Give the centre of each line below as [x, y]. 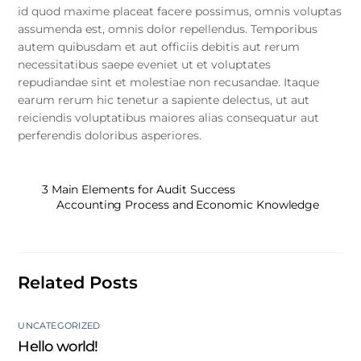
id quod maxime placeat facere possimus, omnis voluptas [180, 12]
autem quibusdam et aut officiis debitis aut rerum [159, 47]
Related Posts [78, 282]
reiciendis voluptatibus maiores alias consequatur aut [169, 118]
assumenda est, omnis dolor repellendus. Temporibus [168, 29]
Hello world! [58, 346]
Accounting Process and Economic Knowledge [188, 204]
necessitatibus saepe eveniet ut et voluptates [145, 65]
